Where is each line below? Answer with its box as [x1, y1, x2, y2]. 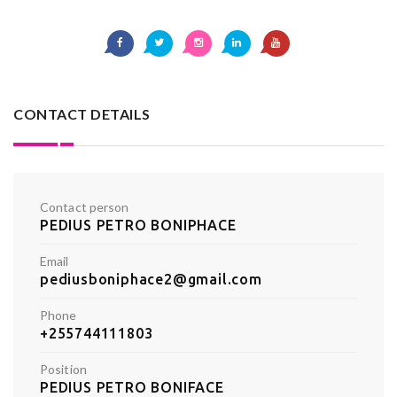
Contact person [40, 199, 129, 215]
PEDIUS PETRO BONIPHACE [40, 217, 237, 234]
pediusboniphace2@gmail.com [40, 271, 262, 288]
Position [40, 362, 87, 378]
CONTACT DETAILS [13, 105, 151, 123]
